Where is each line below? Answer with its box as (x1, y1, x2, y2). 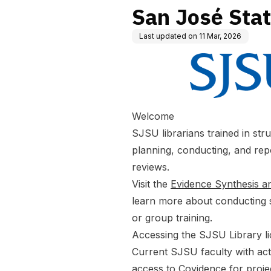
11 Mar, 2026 (199, 31, 241, 41)
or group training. (132, 211, 212, 224)
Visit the (132, 177, 171, 190)
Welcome (132, 109, 174, 122)
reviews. (132, 160, 169, 173)
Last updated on (139, 31, 197, 41)
